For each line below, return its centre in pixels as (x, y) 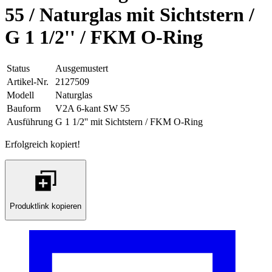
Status (18, 69)
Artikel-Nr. (28, 82)
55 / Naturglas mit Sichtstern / (130, 15)
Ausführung (30, 122)
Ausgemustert (82, 69)
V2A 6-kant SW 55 (93, 109)
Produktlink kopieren (46, 206)
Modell (20, 95)
